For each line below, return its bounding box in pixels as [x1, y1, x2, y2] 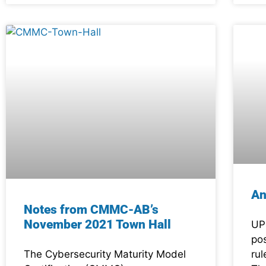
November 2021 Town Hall [24, 217, 171, 232]
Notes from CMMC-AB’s [24, 202, 159, 217]
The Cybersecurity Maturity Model [24, 248, 186, 260]
